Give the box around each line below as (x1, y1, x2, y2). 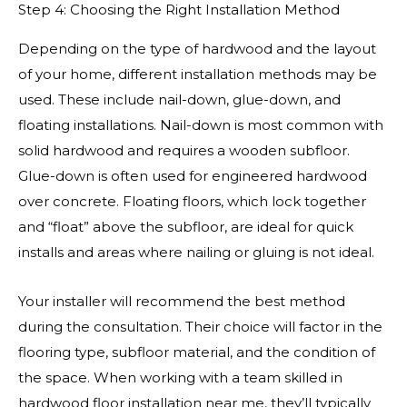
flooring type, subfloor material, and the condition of (18, 342, 375, 361)
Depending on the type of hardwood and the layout (18, 39, 376, 57)
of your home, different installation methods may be (18, 65, 377, 83)
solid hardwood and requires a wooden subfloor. (18, 141, 350, 159)
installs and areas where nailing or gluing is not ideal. (18, 243, 374, 261)
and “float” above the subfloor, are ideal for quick (18, 217, 353, 235)
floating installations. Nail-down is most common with (18, 115, 383, 134)
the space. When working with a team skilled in (18, 368, 342, 386)
